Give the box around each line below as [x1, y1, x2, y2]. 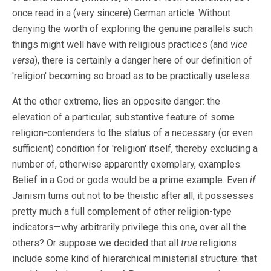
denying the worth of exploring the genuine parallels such [12, 23, 253, 35]
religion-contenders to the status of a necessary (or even [12, 127, 253, 139]
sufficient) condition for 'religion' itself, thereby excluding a [12, 143, 258, 155]
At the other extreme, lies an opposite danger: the [12, 96, 220, 108]
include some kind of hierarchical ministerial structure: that [12, 253, 257, 265]
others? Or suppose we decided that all [12, 237, 181, 249]
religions [197, 237, 237, 249]
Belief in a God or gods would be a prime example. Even [12, 174, 250, 186]
